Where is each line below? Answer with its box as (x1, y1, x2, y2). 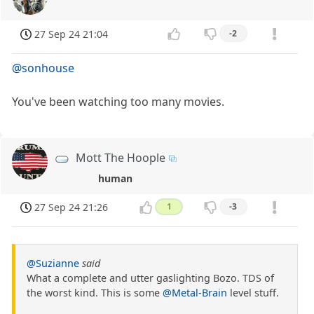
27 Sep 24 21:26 (34, 200, 109, 214)
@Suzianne (27, 257, 79, 271)
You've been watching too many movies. (12, 93, 225, 109)
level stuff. (227, 286, 279, 300)
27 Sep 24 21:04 (34, 27, 109, 41)
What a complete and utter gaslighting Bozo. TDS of (27, 271, 274, 285)
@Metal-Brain (163, 286, 227, 300)
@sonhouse (12, 60, 75, 76)
